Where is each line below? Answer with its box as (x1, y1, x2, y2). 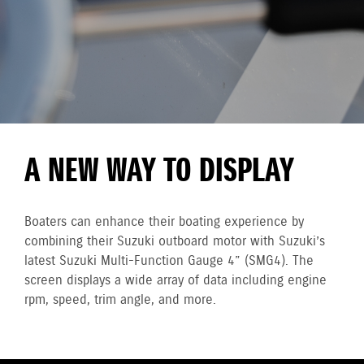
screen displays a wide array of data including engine (24, 272, 327, 289)
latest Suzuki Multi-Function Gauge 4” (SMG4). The (24, 253, 314, 270)
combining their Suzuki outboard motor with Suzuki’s (24, 233, 325, 250)
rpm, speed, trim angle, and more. (24, 292, 216, 309)
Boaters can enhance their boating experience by (24, 214, 304, 231)
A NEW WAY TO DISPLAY (24, 150, 294, 194)
